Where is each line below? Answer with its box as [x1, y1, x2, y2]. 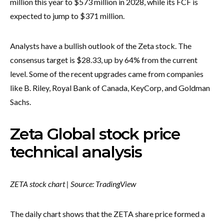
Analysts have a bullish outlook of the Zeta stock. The [10, 40, 191, 50]
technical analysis [10, 141, 145, 161]
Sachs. [10, 96, 31, 106]
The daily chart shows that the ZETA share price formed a [10, 208, 205, 218]
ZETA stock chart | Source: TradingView [10, 178, 136, 188]
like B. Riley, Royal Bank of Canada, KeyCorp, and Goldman [10, 82, 210, 92]
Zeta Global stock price [10, 123, 180, 143]
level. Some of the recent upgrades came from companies [10, 68, 203, 78]
